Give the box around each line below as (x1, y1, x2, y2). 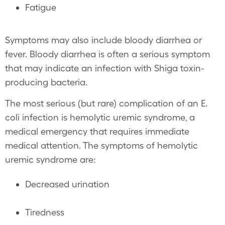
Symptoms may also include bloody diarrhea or (5, 35, 202, 45)
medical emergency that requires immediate (5, 126, 189, 137)
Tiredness (25, 207, 64, 217)
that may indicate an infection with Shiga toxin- (5, 63, 204, 73)
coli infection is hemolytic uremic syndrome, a (5, 112, 195, 123)
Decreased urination (25, 179, 109, 189)
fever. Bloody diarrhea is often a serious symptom (5, 49, 210, 59)
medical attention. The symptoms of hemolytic (5, 140, 198, 151)
